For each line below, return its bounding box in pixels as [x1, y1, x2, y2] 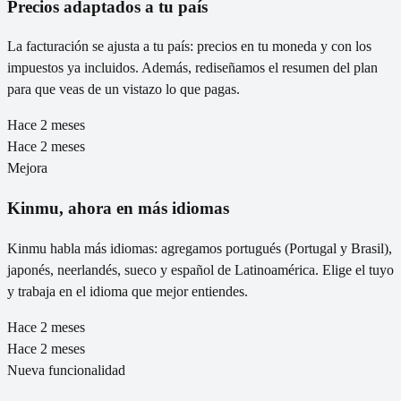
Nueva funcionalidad [7, 362, 125, 378]
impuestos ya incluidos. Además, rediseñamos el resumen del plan [7, 60, 378, 76]
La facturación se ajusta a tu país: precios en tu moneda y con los [7, 38, 371, 55]
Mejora [7, 160, 47, 176]
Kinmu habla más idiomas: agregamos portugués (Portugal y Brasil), [7, 240, 392, 256]
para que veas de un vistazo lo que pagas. [7, 81, 240, 98]
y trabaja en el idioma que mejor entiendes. [7, 283, 248, 299]
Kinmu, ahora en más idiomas [7, 199, 229, 218]
